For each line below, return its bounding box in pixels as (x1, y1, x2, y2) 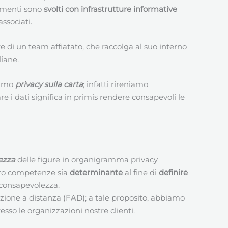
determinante (70, 167, 125, 177)
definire (159, 167, 188, 177)
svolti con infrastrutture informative (44, 4, 177, 14)
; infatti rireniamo (83, 79, 148, 89)
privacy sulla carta (15, 79, 83, 89)
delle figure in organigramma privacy (15, 154, 158, 164)
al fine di (125, 167, 159, 177)
